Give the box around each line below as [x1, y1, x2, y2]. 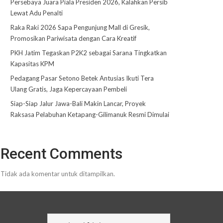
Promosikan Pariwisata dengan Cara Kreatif [10, 34, 136, 42]
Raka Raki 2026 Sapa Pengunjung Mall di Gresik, [10, 23, 150, 31]
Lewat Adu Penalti [10, 8, 63, 17]
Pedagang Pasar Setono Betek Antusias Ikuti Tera [10, 74, 154, 82]
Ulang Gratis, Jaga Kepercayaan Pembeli [10, 85, 127, 93]
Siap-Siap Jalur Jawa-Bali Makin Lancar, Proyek [10, 99, 146, 108]
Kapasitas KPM [10, 59, 54, 68]
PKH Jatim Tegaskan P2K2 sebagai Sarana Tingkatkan [10, 48, 167, 57]
